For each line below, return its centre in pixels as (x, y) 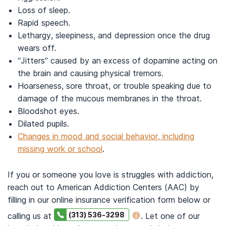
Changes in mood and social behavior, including (106, 136)
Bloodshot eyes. (48, 111)
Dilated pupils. (43, 124)
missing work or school (60, 149)
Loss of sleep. (44, 10)
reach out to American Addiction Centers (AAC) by (103, 187)
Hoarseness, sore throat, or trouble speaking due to (115, 86)
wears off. (37, 48)
